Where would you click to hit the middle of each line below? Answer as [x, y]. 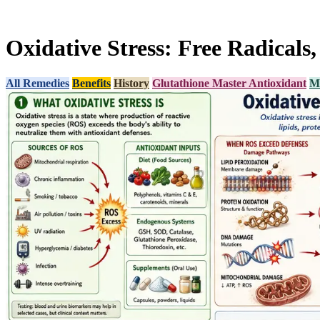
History [131, 83]
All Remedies [37, 83]
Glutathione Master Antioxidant [229, 83]
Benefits [91, 83]
